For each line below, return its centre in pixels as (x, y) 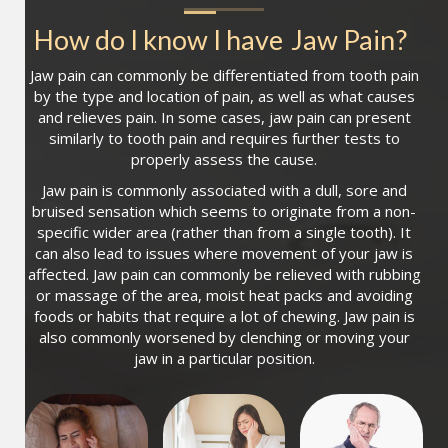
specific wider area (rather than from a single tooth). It (224, 232)
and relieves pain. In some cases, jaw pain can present (224, 117)
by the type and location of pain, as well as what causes (224, 96)
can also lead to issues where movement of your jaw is (224, 253)
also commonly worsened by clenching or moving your (224, 337)
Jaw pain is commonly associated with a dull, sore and (224, 190)
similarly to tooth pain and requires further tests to (224, 138)
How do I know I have (158, 40)
